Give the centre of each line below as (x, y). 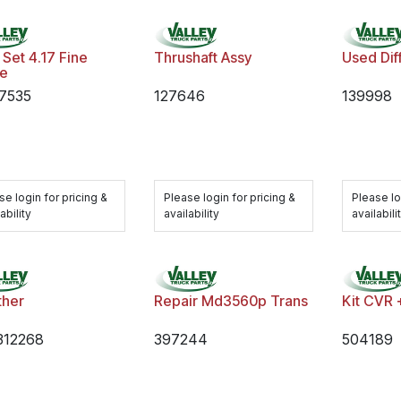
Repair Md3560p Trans (231, 301)
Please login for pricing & (230, 197)
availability (192, 213)
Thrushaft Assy (203, 57)
